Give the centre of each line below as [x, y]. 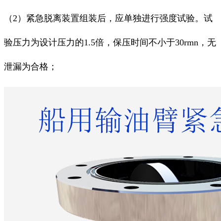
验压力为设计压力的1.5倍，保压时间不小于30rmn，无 [110, 43]
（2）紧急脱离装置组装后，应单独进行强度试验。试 [108, 18]
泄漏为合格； [31, 67]
